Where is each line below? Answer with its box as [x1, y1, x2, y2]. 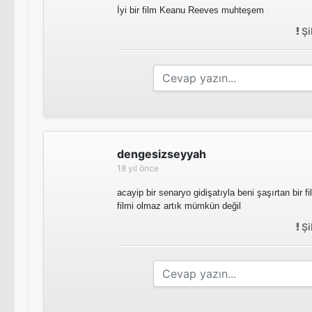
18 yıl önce [117, 162, 159, 173]
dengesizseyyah [117, 146, 206, 161]
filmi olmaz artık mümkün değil [117, 200, 241, 211]
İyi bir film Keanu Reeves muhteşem [117, 4, 264, 15]
